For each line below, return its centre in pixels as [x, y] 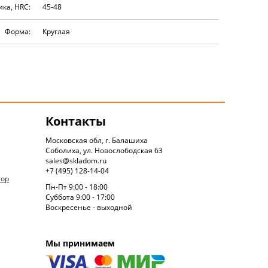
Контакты [76, 121]
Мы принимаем [80, 243]
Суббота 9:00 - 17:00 [80, 197]
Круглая [56, 31]
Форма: [18, 31]
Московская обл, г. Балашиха [97, 140]
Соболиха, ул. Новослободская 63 [104, 150]
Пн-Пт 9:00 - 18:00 [77, 187]
